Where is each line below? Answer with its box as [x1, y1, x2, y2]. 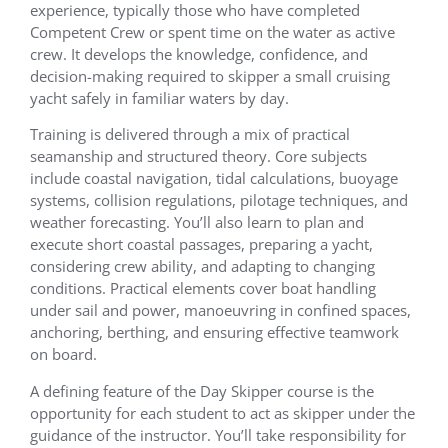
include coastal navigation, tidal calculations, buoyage [30, 168, 398, 189]
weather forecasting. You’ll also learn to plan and [30, 212, 364, 233]
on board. [30, 344, 97, 365]
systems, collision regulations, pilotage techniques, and [30, 190, 408, 211]
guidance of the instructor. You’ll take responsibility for [30, 424, 406, 445]
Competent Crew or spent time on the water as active [30, 21, 395, 42]
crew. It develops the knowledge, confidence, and [30, 43, 368, 64]
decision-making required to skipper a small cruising [30, 65, 390, 86]
